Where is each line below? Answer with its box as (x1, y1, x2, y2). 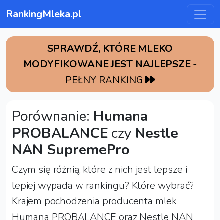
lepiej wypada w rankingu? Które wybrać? (12, 178, 194, 192)
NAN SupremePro (12, 139, 130, 159)
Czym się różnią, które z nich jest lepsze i (12, 163, 187, 176)
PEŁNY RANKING (65, 73, 145, 86)
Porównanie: (12, 106, 93, 126)
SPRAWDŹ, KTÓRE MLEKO (47, 41, 173, 55)
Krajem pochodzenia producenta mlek (12, 194, 177, 208)
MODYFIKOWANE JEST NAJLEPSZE (23, 57, 191, 71)
